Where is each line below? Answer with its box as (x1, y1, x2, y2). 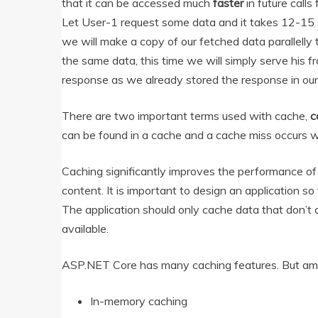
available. (62, 221, 109, 236)
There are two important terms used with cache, (62, 109, 310, 124)
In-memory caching (90, 294, 187, 309)
